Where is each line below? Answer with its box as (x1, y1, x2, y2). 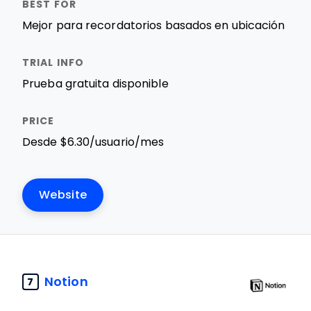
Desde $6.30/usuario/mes (22, 136, 165, 148)
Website (39, 189, 87, 201)
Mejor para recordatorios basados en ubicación (22, 19, 285, 31)
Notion (44, 274, 88, 289)
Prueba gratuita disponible (22, 78, 169, 90)
